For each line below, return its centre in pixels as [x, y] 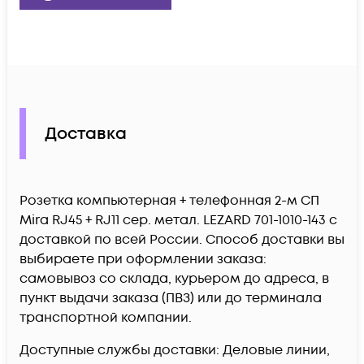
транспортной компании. [106, 318]
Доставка [86, 134]
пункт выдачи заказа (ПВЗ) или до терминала [171, 299]
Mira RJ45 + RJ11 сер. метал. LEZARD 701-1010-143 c [178, 221]
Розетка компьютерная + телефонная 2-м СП [169, 201]
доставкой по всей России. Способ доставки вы [182, 240]
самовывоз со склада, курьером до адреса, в [174, 279]
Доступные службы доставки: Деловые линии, [175, 351]
